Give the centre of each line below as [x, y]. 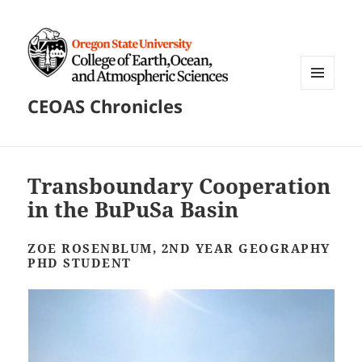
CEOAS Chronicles [105, 106]
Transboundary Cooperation [179, 186]
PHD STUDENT [80, 263]
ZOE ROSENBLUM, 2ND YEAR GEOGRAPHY [179, 248]
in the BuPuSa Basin [133, 210]
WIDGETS [324, 124]
